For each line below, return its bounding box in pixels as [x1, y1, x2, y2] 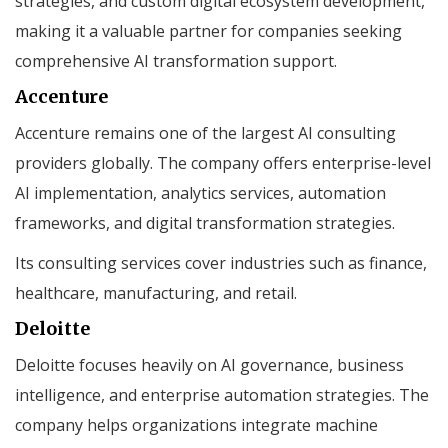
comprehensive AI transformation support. [15, 49, 337, 72]
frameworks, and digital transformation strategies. [15, 211, 395, 234]
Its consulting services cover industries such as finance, [15, 251, 427, 274]
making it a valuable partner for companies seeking [15, 19, 402, 42]
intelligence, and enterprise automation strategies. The [15, 383, 429, 406]
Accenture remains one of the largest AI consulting [15, 121, 396, 144]
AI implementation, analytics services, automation [15, 181, 386, 204]
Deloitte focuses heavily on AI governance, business [15, 353, 404, 376]
